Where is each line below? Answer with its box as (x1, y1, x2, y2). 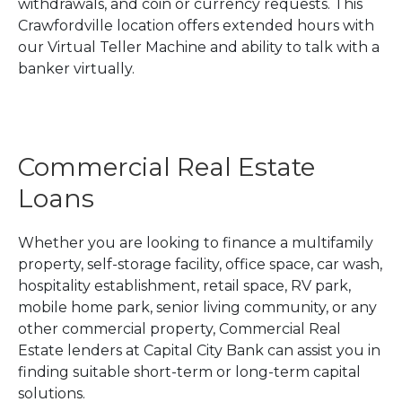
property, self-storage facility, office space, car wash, (18, 255, 382, 273)
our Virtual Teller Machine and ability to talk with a (18, 38, 380, 56)
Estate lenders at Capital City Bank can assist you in (18, 341, 380, 359)
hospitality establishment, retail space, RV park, (18, 276, 351, 294)
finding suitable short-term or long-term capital (18, 363, 361, 380)
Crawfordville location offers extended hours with (18, 16, 374, 34)
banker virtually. (18, 59, 135, 77)
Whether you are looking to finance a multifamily (18, 233, 373, 251)
